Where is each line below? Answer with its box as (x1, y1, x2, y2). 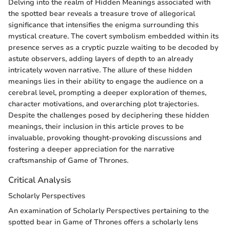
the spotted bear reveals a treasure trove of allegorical (8, 9, 195, 18)
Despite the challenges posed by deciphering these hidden (8, 110, 209, 120)
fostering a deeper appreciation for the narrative (8, 144, 175, 154)
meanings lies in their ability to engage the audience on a (8, 76, 203, 86)
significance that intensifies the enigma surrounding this (8, 20, 199, 30)
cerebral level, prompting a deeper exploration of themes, (8, 88, 206, 98)
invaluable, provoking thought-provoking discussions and (8, 133, 202, 143)
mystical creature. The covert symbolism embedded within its (8, 31, 219, 41)
